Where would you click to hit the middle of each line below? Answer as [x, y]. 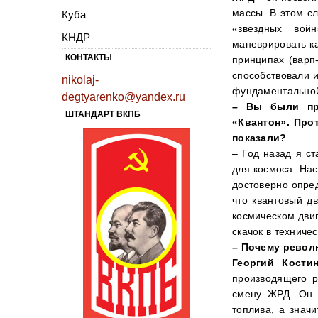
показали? [259, 137]
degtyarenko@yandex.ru [124, 97]
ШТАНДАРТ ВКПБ [103, 114]
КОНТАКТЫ [89, 57]
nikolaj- [80, 79]
